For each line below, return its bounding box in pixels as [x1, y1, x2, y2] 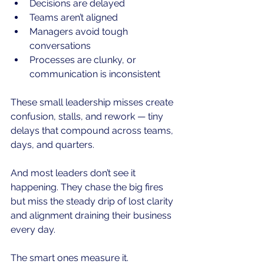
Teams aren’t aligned [29, 12, 118, 24]
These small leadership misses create [11, 97, 176, 108]
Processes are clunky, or [29, 54, 138, 66]
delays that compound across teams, [11, 125, 176, 137]
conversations [29, 40, 91, 52]
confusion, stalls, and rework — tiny [11, 111, 166, 123]
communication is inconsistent [29, 68, 160, 80]
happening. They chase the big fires [11, 181, 166, 193]
